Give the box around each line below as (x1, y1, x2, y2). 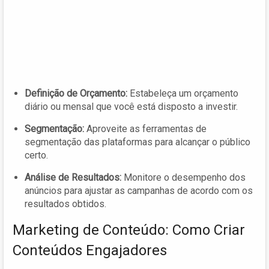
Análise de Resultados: (25, 171, 121, 183)
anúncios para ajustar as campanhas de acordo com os (25, 184, 253, 196)
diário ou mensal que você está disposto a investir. (25, 100, 238, 112)
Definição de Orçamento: (25, 87, 127, 99)
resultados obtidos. (25, 198, 106, 210)
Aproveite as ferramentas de (84, 122, 207, 134)
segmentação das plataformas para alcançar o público (25, 136, 250, 148)
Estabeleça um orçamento (127, 87, 238, 99)
